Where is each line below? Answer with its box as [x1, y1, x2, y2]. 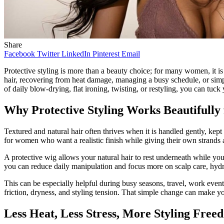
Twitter [37, 49, 59, 58]
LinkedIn [61, 49, 90, 58]
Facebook [4, 49, 35, 58]
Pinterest [92, 49, 119, 58]
